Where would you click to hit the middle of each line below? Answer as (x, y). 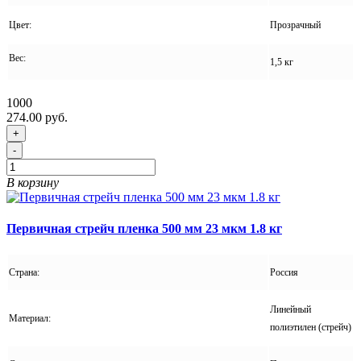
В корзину (33, 182)
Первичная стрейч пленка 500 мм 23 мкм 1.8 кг (144, 229)
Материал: (31, 319)
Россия (284, 273)
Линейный (290, 310)
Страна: (25, 273)
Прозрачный (295, 25)
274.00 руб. (37, 117)
